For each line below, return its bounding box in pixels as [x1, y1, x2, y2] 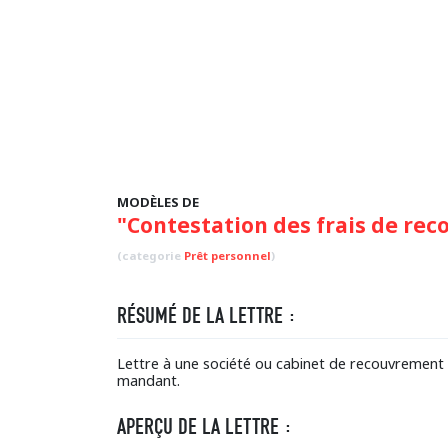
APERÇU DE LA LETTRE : [117, 413, 292, 440]
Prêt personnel [184, 248, 271, 263]
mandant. [117, 371, 180, 390]
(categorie [117, 248, 184, 263]
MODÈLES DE [117, 193, 199, 211]
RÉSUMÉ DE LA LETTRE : [117, 302, 296, 329]
